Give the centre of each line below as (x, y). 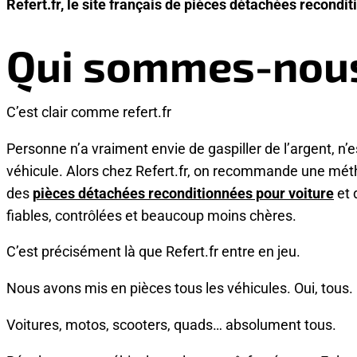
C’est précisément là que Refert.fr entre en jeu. (153, 251)
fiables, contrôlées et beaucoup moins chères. (151, 215)
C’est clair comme (65, 111)
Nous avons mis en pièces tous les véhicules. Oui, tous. (180, 288)
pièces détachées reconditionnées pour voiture (183, 192)
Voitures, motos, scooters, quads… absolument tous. (171, 325)
